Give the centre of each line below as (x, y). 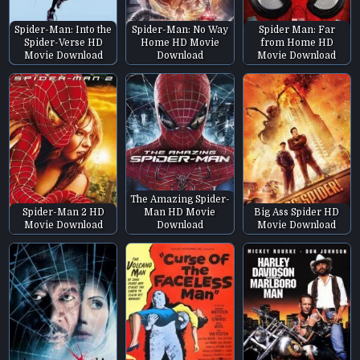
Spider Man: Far (297, 29)
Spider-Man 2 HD (63, 213)
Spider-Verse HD (63, 42)
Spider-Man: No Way (180, 29)
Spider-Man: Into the (63, 29)
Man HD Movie (180, 213)
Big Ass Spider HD (297, 213)
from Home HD (297, 42)
